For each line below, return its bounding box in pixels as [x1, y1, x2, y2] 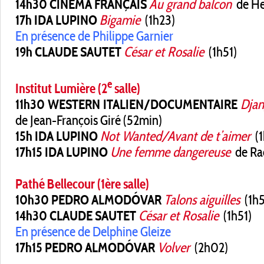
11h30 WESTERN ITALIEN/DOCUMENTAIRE [15, 95, 237, 113]
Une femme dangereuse [110, 143, 230, 160]
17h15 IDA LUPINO [15, 143, 108, 160]
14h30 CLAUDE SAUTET [15, 207, 136, 224]
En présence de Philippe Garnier [15, 28, 173, 44]
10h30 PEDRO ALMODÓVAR [15, 191, 161, 208]
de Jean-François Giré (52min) [15, 111, 162, 128]
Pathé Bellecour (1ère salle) [15, 175, 149, 192]
